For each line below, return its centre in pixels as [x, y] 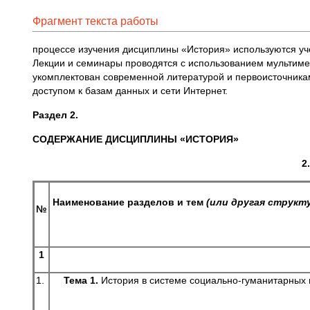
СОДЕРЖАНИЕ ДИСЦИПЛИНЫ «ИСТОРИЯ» [136, 139]
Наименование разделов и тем [129, 202]
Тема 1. [81, 280]
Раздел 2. [55, 115]
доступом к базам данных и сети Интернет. [130, 91]
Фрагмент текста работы [95, 21]
